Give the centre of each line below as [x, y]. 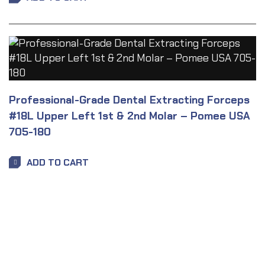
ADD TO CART [58, 162]
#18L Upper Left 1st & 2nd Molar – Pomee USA [130, 116]
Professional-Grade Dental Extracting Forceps [129, 100]
